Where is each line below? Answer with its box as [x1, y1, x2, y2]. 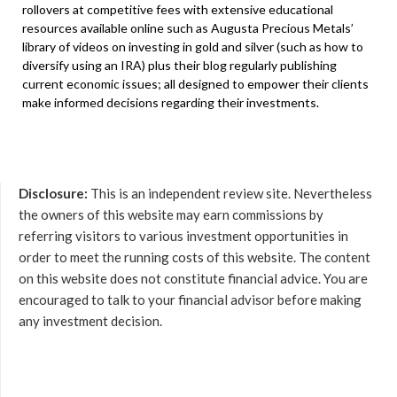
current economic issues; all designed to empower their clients [22, 75, 369, 91]
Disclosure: [19, 184, 88, 201]
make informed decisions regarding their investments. [22, 94, 319, 110]
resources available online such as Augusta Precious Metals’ [22, 19, 354, 35]
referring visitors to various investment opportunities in [19, 227, 348, 244]
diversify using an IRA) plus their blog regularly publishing [22, 57, 337, 73]
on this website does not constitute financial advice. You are [19, 269, 368, 286]
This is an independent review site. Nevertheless [88, 184, 372, 201]
